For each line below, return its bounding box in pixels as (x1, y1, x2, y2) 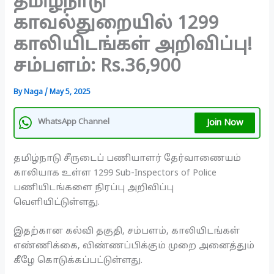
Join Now (206, 117, 243, 128)
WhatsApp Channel (38, 117, 110, 128)
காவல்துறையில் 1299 (13, 13, 220, 36)
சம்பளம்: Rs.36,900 (13, 56, 182, 79)
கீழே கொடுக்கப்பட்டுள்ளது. (13, 255, 143, 267)
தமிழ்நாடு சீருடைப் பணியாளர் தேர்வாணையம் (13, 152, 242, 164)
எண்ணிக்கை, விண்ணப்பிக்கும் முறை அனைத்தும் (13, 240, 255, 252)
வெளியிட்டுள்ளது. (13, 196, 100, 208)
